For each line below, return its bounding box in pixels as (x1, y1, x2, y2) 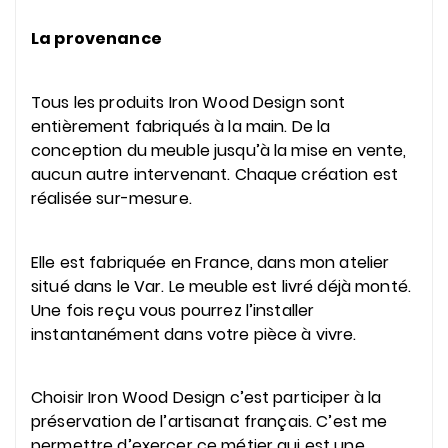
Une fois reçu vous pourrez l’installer (31, 298, 315, 322)
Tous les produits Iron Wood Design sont (31, 91, 346, 115)
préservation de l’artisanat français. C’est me (31, 410, 388, 434)
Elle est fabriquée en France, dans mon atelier (31, 250, 390, 274)
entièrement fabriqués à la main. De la (31, 115, 331, 139)
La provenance (31, 27, 165, 51)
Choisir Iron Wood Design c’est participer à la (31, 386, 382, 410)
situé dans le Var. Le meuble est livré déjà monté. (31, 274, 412, 298)
